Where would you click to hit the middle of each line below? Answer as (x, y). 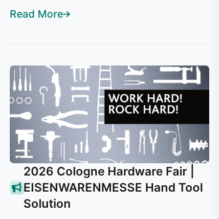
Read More (36, 14)
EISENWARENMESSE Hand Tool (113, 187)
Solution (47, 204)
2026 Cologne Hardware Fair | (109, 171)
